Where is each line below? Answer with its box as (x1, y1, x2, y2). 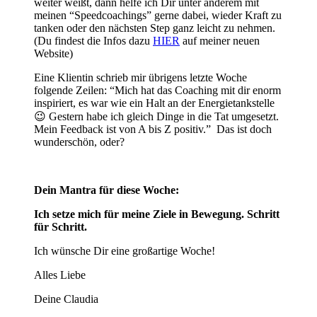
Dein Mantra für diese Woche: (34, 183, 179, 196)
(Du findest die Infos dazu (34, 34, 153, 47)
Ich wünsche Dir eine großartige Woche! (34, 244, 215, 257)
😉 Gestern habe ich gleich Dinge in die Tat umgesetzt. (34, 110, 279, 122)
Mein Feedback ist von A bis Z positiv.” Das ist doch (34, 122, 272, 135)
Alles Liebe (34, 268, 86, 281)
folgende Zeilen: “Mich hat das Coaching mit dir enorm (34, 83, 281, 96)
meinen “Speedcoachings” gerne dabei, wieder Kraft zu (34, 8, 282, 21)
